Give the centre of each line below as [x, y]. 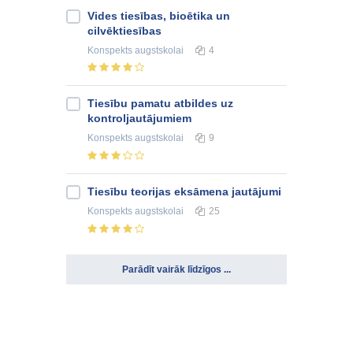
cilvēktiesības [124, 30]
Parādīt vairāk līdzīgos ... [176, 270]
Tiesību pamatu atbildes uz [160, 104]
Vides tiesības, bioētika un [159, 15]
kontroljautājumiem [139, 119]
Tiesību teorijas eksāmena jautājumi [184, 192]
